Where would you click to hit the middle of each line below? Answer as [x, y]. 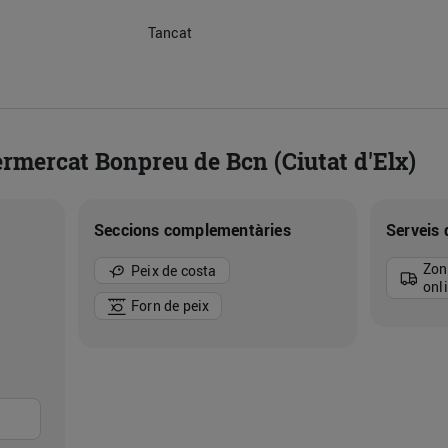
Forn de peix [170, 305]
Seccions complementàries [192, 230]
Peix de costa [173, 270]
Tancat [169, 32]
